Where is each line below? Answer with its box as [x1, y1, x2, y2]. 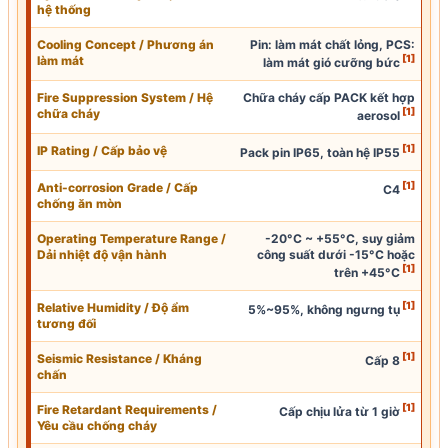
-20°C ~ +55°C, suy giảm [264, 230, 415, 246]
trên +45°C [333, 264, 400, 280]
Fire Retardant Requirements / [37, 401, 217, 417]
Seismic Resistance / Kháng [37, 350, 202, 366]
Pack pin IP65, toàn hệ [239, 144, 373, 160]
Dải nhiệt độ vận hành [37, 246, 167, 262]
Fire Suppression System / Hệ [37, 89, 213, 105]
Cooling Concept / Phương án [37, 36, 214, 52]
